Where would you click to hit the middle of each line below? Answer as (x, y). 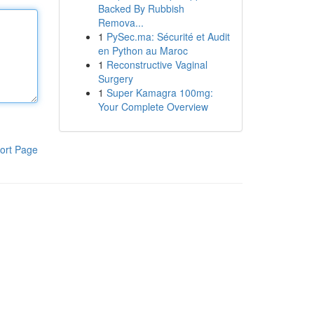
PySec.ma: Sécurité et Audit (168, 36)
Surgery (115, 78)
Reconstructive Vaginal (157, 64)
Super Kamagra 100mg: (159, 93)
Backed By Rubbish (141, 8)
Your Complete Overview (153, 107)
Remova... (121, 22)
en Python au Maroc (143, 50)
